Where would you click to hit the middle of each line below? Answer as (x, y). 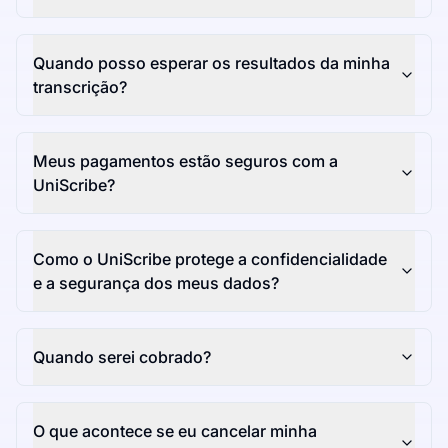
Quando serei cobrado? (122, 357)
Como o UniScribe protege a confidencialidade (210, 259)
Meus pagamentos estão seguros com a (185, 161)
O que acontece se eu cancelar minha (175, 431)
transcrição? (80, 87)
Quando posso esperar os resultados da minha (211, 63)
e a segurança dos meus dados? (156, 283)
